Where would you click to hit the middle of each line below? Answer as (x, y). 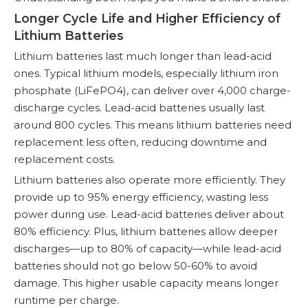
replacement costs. (64, 159)
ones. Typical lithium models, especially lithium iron (146, 73)
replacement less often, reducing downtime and (140, 142)
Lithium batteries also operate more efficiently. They (150, 179)
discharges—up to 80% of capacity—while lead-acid (147, 248)
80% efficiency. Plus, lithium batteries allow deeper (146, 231)
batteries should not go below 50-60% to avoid (135, 265)
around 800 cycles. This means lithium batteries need (153, 124)
